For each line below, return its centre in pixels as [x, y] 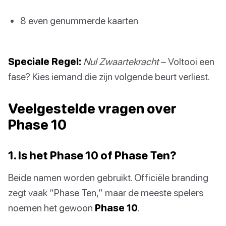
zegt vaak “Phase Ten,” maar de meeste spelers [106, 193]
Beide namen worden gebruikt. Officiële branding [108, 178]
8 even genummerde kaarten [79, 21]
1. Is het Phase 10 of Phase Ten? [92, 155]
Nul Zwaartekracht [121, 62]
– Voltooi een [187, 62]
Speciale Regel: [45, 62]
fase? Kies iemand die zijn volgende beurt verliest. [109, 77]
